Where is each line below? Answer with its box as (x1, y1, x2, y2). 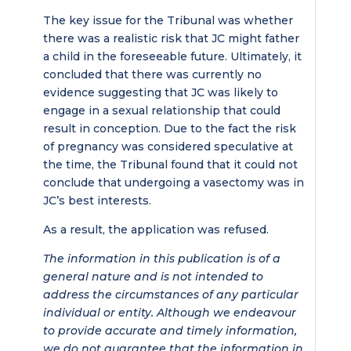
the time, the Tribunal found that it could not (42, 157, 298, 172)
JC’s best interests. (42, 194, 151, 208)
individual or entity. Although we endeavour (42, 306, 296, 320)
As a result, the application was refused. (42, 223, 269, 237)
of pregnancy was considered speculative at (42, 139, 293, 154)
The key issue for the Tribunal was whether (42, 13, 293, 27)
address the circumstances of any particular (42, 288, 299, 302)
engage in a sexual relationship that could (42, 103, 280, 118)
